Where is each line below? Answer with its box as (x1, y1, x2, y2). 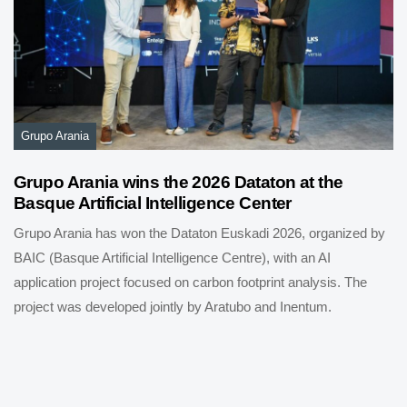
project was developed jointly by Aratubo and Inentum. (14, 298, 332, 314)
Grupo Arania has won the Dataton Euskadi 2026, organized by (14, 224, 385, 241)
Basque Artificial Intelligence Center (14, 193, 292, 213)
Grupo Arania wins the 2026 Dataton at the (14, 172, 343, 192)
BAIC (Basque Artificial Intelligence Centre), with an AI (14, 249, 331, 265)
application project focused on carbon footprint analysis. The (14, 273, 367, 290)
